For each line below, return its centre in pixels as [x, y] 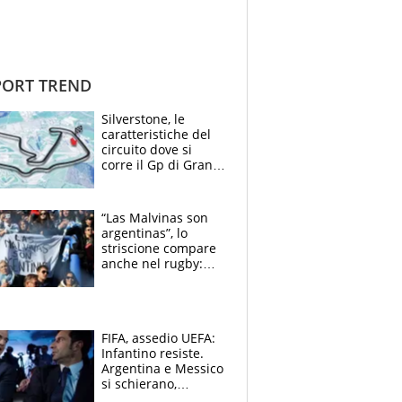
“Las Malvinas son [155, 217]
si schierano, [139, 383]
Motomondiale [145, 195]
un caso [125, 309]
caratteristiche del [156, 134]
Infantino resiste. [153, 353]
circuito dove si [147, 149]
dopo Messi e [141, 278]
